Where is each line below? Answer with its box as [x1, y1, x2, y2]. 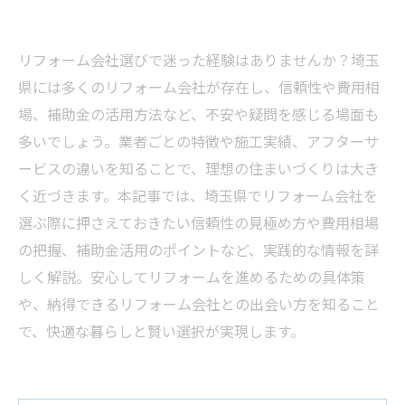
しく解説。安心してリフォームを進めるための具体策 [18, 266, 365, 287]
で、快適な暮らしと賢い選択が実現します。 [18, 320, 305, 342]
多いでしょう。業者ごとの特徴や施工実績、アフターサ [18, 130, 379, 152]
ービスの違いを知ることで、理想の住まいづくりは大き [18, 157, 379, 179]
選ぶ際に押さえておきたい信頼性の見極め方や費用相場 [18, 212, 379, 233]
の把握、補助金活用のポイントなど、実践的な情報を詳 [18, 239, 379, 260]
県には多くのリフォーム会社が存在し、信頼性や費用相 [18, 76, 380, 98]
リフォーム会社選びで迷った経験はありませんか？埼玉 [18, 49, 380, 71]
